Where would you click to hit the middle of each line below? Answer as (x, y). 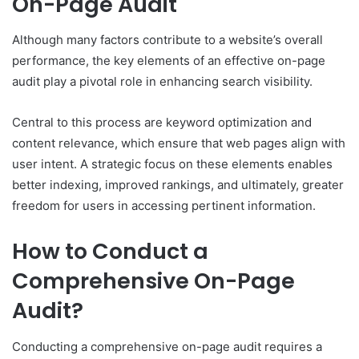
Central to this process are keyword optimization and (162, 123)
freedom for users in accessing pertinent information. (164, 206)
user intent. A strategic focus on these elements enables (172, 164)
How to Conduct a (110, 252)
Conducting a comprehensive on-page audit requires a (167, 346)
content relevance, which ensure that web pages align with (179, 143)
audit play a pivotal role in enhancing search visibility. (162, 82)
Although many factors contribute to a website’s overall (167, 40)
